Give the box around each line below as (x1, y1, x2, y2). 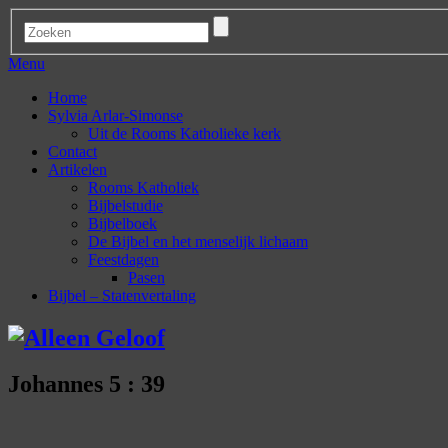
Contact (48, 142, 97, 160)
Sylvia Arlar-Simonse (48, 106, 183, 124)
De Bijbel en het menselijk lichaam (88, 232, 308, 250)
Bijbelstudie (88, 196, 163, 214)
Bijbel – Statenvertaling (48, 286, 196, 304)
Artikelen (48, 160, 107, 178)
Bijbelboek (88, 214, 157, 232)
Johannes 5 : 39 (8, 371, 165, 398)
